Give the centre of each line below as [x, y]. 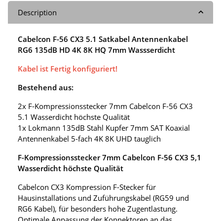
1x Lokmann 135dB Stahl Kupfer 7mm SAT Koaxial [104, 128]
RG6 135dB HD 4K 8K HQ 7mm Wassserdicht [96, 50]
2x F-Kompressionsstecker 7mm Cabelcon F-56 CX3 [105, 106]
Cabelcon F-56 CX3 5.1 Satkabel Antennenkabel [103, 39]
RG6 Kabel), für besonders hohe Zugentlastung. [98, 208]
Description [37, 12]
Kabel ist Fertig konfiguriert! [68, 68]
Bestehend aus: [46, 87]
